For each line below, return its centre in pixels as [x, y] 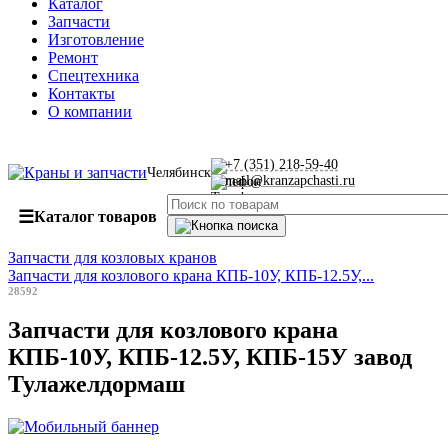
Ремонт [73, 57]
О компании [90, 111]
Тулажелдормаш [96, 383]
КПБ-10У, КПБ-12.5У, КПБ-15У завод [210, 356]
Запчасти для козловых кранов [112, 257]
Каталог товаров [95, 216]
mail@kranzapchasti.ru [290, 180]
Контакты [81, 93]
